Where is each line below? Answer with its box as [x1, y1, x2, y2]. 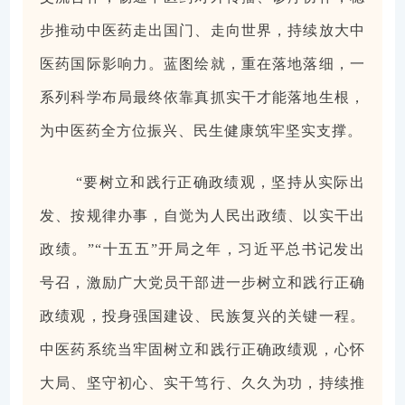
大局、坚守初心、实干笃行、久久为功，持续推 [40, 375, 365, 391]
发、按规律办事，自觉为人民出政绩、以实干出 [40, 208, 365, 224]
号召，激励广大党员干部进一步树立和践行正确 [40, 275, 365, 291]
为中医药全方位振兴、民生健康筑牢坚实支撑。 [40, 123, 363, 139]
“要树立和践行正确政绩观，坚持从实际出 [76, 174, 365, 191]
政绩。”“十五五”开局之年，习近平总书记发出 [40, 241, 365, 258]
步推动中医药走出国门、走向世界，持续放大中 [40, 23, 365, 39]
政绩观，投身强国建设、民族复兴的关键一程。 [40, 308, 365, 325]
